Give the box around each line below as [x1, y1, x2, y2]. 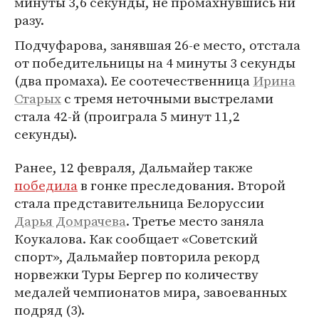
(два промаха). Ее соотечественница [14, 71, 253, 90]
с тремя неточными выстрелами [61, 89, 273, 108]
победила [14, 176, 78, 194]
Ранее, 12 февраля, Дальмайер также [14, 158, 253, 177]
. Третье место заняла [126, 211, 264, 230]
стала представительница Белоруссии [14, 194, 264, 212]
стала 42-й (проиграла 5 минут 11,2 [14, 107, 240, 125]
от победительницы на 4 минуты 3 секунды [14, 53, 296, 72]
